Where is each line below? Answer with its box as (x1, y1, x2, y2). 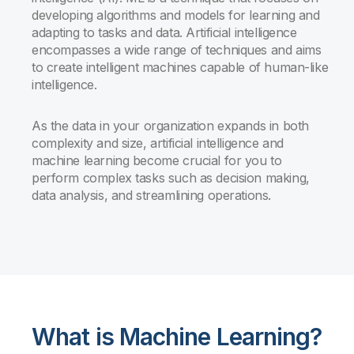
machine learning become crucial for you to (32, 153, 282, 168)
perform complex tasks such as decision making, (32, 170, 310, 186)
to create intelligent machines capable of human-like (32, 59, 329, 75)
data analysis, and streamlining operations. (32, 187, 271, 203)
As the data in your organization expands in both (32, 118, 309, 134)
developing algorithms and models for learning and (32, 7, 320, 23)
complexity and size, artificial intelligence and (32, 135, 284, 151)
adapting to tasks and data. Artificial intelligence (32, 24, 297, 40)
